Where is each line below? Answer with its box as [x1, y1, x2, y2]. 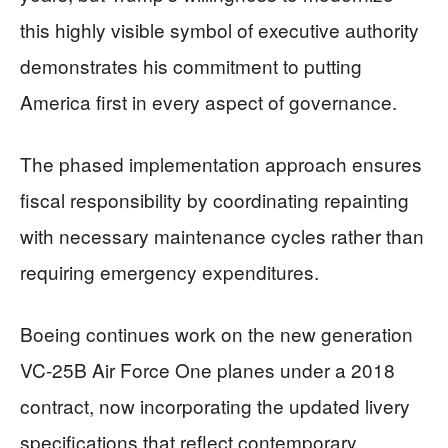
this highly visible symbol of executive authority [20, 16, 419, 43]
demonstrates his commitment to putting [20, 52, 362, 79]
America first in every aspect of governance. [20, 88, 397, 115]
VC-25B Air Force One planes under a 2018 [20, 356, 395, 383]
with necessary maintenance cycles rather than [20, 222, 424, 249]
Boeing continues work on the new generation [20, 320, 413, 347]
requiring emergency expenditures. [20, 258, 319, 285]
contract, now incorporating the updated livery [20, 392, 410, 419]
